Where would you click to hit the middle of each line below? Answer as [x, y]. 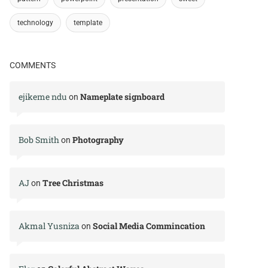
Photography [98, 140]
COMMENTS [33, 66]
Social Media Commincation [149, 226]
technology [35, 23]
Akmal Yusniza [49, 226]
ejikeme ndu [43, 97]
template [88, 23]
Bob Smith [39, 140]
